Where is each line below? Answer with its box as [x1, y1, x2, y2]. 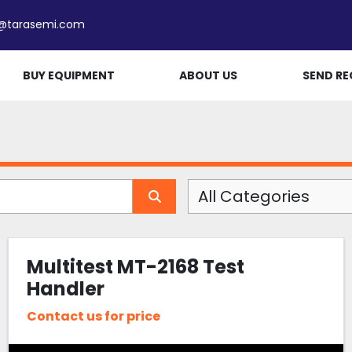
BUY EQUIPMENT [22, 67, 115, 83]
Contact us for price [26, 307, 160, 326]
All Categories [198, 185, 310, 207]
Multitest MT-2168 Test [26, 253, 244, 280]
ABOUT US [179, 67, 238, 83]
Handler [26, 275, 104, 302]
